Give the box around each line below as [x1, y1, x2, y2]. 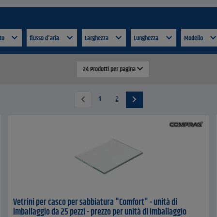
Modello [184, 33, 204, 44]
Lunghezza [134, 33, 160, 44]
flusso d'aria [30, 33, 61, 44]
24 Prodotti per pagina [83, 64, 137, 75]
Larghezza [84, 33, 110, 44]
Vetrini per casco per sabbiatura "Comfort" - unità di [13, 196, 178, 210]
